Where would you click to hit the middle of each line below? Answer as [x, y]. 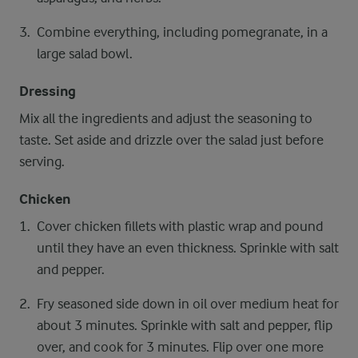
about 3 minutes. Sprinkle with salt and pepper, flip [185, 325]
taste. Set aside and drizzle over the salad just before [171, 140]
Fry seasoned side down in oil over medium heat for [188, 304]
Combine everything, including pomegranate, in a [182, 32]
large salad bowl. [85, 54]
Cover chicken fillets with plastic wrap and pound [180, 226]
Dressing [48, 91]
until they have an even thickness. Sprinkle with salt [188, 248]
